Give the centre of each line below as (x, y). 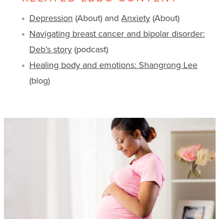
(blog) (39, 81)
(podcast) (90, 49)
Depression (51, 18)
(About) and (97, 18)
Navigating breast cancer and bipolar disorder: (117, 34)
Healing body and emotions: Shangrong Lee (113, 65)
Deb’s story (50, 49)
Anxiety (135, 18)
